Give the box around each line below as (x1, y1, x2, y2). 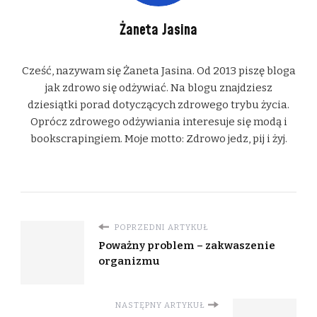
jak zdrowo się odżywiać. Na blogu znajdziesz (45, 81, 272, 94)
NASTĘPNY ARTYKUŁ (115, 299, 204, 310)
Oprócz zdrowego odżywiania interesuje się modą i (30, 115, 287, 128)
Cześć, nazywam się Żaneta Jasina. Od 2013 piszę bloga (21, 64, 296, 77)
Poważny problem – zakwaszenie (98, 238, 275, 252)
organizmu (98, 254, 160, 267)
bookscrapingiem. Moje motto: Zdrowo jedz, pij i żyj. (30, 132, 287, 145)
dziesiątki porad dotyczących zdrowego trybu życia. (28, 98, 289, 111)
